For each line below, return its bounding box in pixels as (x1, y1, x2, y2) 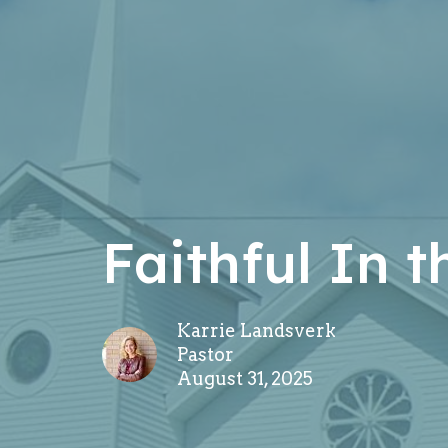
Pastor (177, 344, 234, 366)
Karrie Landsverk (177, 320, 336, 342)
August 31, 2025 (177, 368, 313, 390)
